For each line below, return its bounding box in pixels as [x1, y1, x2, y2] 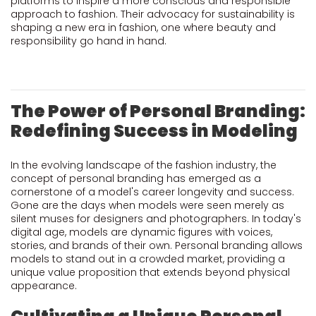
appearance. [11, 279, 77, 293]
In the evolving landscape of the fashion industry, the [11, 158, 276, 172]
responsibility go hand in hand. [11, 34, 166, 48]
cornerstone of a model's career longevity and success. [11, 185, 294, 199]
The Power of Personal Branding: [11, 99, 305, 123]
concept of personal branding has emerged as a [11, 171, 261, 186]
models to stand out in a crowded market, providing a [11, 252, 285, 266]
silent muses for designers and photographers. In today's [11, 212, 301, 226]
